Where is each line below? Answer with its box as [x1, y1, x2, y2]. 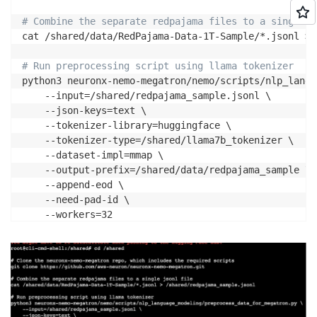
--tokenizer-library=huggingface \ [22, 120, 231, 132]
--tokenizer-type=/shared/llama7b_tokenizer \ [22, 134, 294, 146]
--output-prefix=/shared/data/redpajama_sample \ [22, 164, 311, 176]
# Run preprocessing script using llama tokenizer [22, 60, 294, 72]
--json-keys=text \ [22, 105, 146, 117]
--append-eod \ [22, 179, 124, 191]
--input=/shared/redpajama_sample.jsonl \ [22, 90, 271, 102]
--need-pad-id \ [22, 194, 129, 206]
